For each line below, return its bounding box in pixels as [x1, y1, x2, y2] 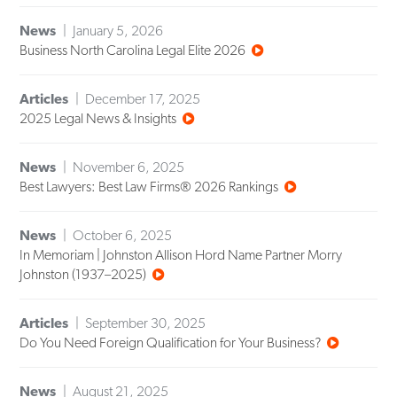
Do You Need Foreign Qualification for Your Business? [19, 334, 322, 352]
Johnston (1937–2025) [19, 266, 147, 284]
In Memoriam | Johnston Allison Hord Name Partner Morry [19, 246, 343, 264]
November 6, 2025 [73, 159, 185, 176]
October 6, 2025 [73, 227, 173, 245]
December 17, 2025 [85, 90, 201, 108]
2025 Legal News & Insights [19, 110, 177, 128]
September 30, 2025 [85, 315, 206, 332]
